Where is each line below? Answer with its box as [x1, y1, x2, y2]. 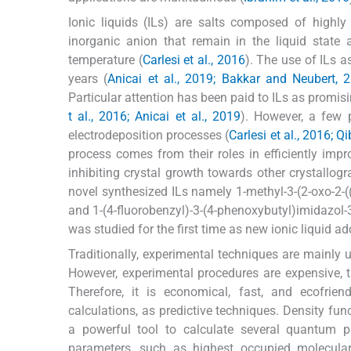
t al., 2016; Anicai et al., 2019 [68, 109, 241, 125]
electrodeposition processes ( [68, 128, 230, 143]
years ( [68, 71, 108, 87]
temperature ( [68, 52, 143, 68]
